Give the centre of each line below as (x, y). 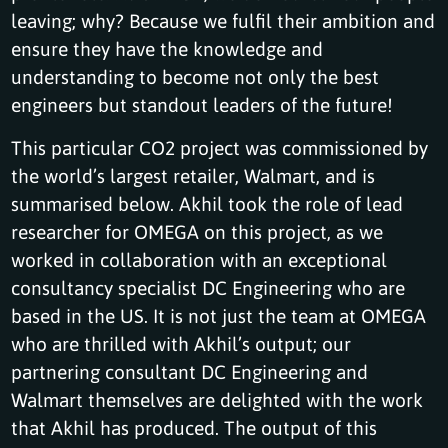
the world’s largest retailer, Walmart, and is (193, 175)
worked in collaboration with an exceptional (199, 259)
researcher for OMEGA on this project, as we (197, 231)
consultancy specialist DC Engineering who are (208, 287)
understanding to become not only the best (195, 76)
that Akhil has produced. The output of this (194, 427)
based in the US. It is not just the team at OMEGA (219, 315)
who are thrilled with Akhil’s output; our (181, 343)
